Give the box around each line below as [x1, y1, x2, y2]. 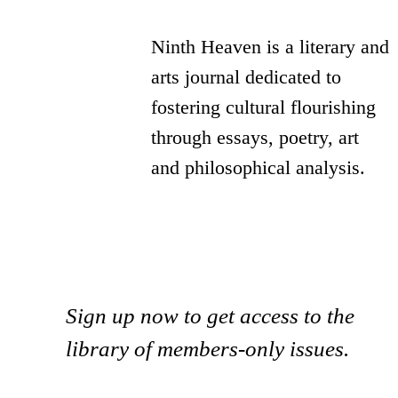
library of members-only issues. [66, 336, 350, 361]
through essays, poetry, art [151, 126, 360, 149]
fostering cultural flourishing [151, 96, 377, 119]
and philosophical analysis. [151, 156, 366, 179]
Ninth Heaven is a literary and [151, 36, 390, 59]
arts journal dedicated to [151, 66, 342, 89]
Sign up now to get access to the [66, 303, 355, 328]
